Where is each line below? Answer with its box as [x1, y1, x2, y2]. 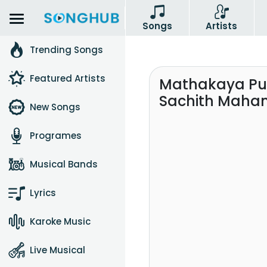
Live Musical [30, 244, 85, 256]
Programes [30, 129, 82, 142]
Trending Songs [30, 44, 103, 56]
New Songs [30, 101, 80, 113]
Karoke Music [30, 215, 91, 228]
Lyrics [30, 187, 56, 199]
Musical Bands [30, 158, 98, 170]
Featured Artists [30, 72, 105, 85]
